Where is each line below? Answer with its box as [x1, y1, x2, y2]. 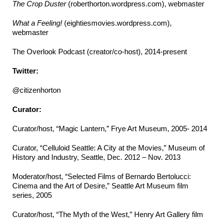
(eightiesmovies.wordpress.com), [62, 19, 172, 28]
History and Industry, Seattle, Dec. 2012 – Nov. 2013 [12, 153, 181, 162]
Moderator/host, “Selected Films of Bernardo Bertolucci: [12, 172, 191, 181]
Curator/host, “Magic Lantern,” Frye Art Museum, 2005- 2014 [12, 124, 207, 133]
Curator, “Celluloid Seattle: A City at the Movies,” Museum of [12, 144, 205, 152]
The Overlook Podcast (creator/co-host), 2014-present [12, 47, 187, 56]
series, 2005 [12, 191, 52, 200]
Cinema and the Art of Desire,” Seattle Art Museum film [12, 182, 188, 190]
